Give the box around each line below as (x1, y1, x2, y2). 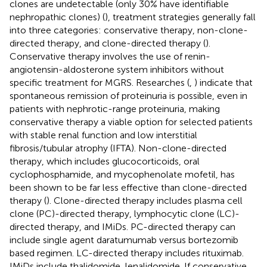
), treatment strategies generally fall (105, 11, 256, 23)
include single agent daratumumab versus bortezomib (10, 234, 238, 246)
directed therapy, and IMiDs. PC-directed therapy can (10, 221, 235, 232)
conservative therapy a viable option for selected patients (10, 116, 253, 128)
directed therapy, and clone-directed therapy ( (10, 37, 206, 49)
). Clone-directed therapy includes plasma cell (46, 194, 243, 206)
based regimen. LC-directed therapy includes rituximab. (10, 247, 244, 259)
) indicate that (194, 76, 253, 88)
